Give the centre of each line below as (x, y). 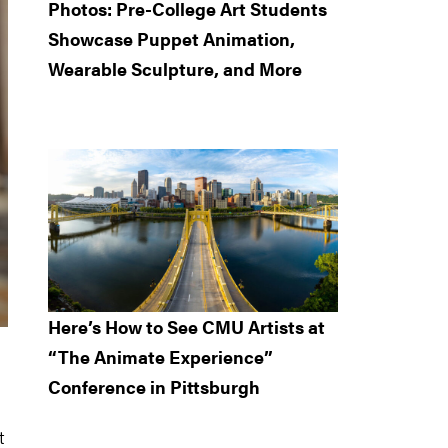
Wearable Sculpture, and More (175, 68)
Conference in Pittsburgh (154, 386)
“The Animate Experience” (160, 356)
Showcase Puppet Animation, (171, 38)
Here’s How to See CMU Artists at (186, 326)
